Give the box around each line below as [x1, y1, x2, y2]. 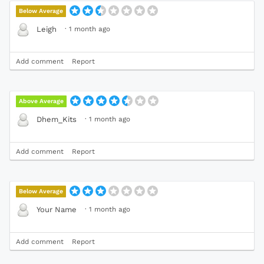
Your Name [37, 205, 77, 214]
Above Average [19, 97, 64, 105]
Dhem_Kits [37, 115, 77, 124]
